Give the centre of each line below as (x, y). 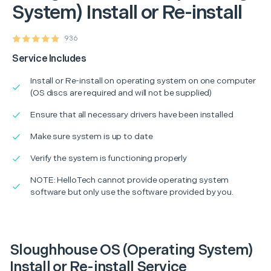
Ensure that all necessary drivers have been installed (132, 114)
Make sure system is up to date (92, 136)
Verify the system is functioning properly (109, 158)
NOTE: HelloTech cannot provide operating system (130, 180)
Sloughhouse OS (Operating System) (131, 250)
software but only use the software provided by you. (132, 192)
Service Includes (49, 59)
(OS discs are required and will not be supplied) (121, 93)
